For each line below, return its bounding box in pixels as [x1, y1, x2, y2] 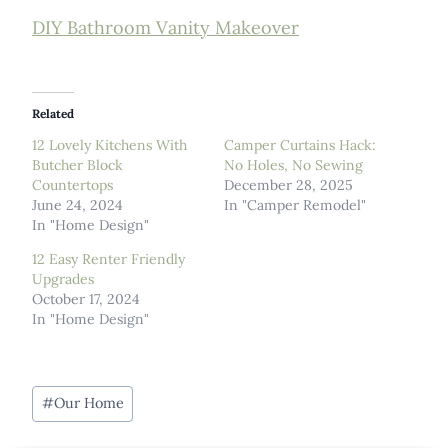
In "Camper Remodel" [224, 195, 366, 214]
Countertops [32, 175, 113, 194]
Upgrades [32, 269, 94, 288]
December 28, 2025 [224, 175, 353, 194]
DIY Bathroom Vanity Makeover [32, 15, 299, 39]
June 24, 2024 [32, 195, 123, 214]
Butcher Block [32, 155, 123, 174]
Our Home [53, 394, 124, 413]
